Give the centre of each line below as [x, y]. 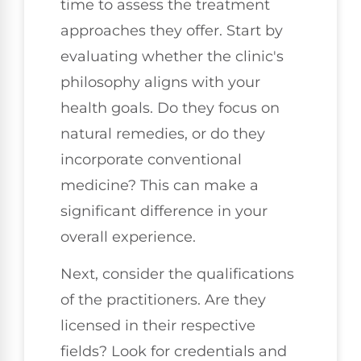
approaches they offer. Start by [172, 30]
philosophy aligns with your [160, 82]
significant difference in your [164, 211]
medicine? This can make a [160, 185]
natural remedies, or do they [163, 133]
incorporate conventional [151, 159]
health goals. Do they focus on [170, 108]
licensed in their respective [158, 326]
